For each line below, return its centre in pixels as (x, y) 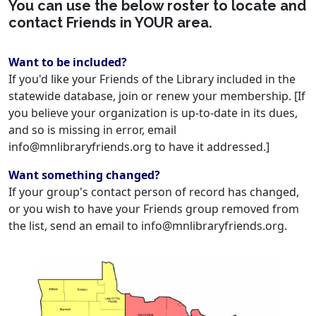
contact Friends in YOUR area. (112, 23)
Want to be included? (68, 62)
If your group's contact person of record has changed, (154, 192)
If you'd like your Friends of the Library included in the (152, 79)
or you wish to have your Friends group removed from (154, 209)
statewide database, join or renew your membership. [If (157, 96)
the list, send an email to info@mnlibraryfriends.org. (148, 226)
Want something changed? (84, 175)
